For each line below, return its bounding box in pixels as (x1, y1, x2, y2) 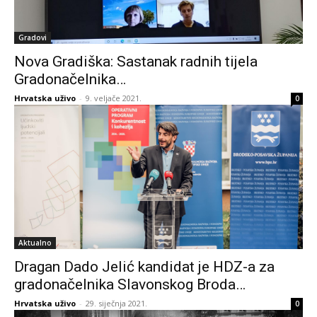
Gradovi (18, 33, 47, 42)
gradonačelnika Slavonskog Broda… (14, 276, 246, 293)
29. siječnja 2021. (86, 298, 147, 309)
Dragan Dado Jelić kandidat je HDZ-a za (14, 258, 275, 275)
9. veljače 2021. (86, 93, 142, 103)
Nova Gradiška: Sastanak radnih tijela (14, 53, 258, 70)
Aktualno (18, 238, 52, 248)
